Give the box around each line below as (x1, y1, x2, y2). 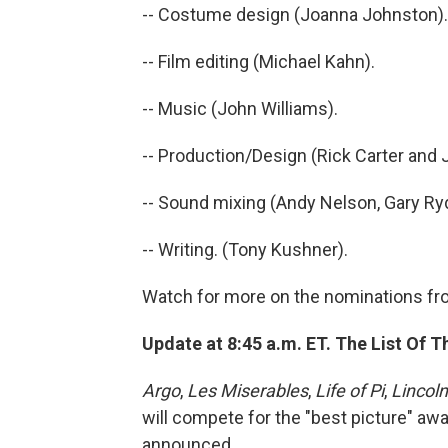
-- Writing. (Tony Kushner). (142, 238, 348, 260)
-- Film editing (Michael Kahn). (142, 50, 375, 72)
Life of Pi (315, 379, 384, 401)
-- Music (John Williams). (142, 97, 338, 119)
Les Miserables (187, 379, 308, 401)
